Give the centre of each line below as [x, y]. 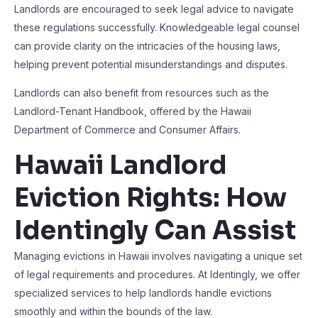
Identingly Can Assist [155, 230]
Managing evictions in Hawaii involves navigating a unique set [158, 256]
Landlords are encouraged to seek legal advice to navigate [154, 9]
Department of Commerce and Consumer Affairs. [127, 130]
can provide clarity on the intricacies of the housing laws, [147, 46]
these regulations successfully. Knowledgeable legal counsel [157, 27]
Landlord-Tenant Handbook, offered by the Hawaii [133, 111]
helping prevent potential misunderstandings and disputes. [151, 64]
